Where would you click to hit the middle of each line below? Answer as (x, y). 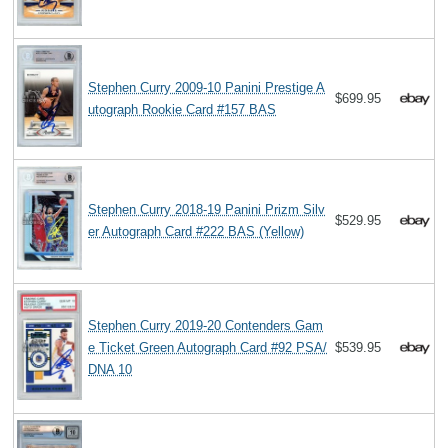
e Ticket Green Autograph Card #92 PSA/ (208, 348)
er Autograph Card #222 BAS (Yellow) (196, 232)
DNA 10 (110, 370)
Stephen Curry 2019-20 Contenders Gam (206, 326)
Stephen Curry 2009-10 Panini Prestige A (207, 88)
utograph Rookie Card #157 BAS (182, 110)
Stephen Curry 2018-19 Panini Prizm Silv (207, 210)
